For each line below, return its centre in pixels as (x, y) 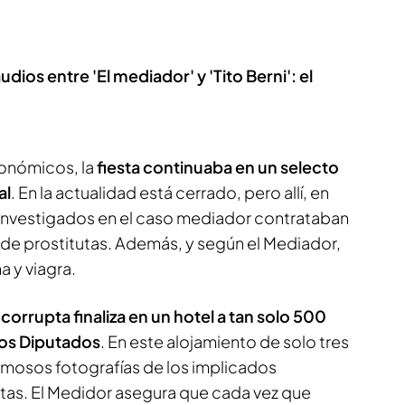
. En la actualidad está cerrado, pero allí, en (170, 193)
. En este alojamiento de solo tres (225, 342)
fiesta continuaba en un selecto (217, 167)
